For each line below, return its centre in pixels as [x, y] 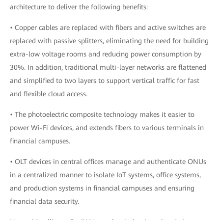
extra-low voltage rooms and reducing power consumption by [106, 54]
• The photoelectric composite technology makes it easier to [102, 114]
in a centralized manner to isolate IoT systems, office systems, [105, 175]
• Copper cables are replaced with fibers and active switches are [108, 27]
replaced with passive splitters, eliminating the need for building [109, 41]
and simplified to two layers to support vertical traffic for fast [105, 80]
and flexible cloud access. [49, 94]
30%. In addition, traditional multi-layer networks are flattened [108, 67]
